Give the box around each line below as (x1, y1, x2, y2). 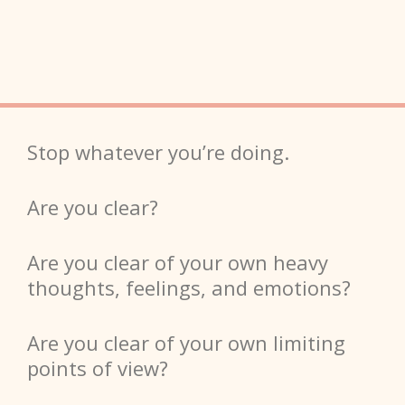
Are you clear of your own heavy (27, 249, 328, 277)
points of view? (27, 354, 174, 382)
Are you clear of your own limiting (27, 329, 345, 357)
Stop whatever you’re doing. (27, 138, 295, 166)
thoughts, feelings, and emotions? (27, 274, 351, 302)
